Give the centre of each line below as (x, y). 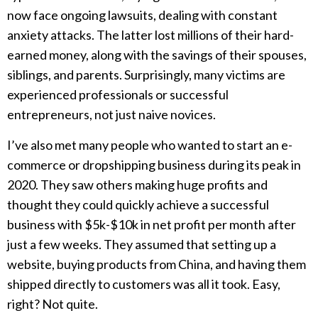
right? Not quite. (53, 303)
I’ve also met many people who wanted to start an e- (150, 144)
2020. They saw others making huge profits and (137, 184)
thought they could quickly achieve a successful (138, 204)
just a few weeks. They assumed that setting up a (142, 244)
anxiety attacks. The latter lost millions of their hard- (150, 35)
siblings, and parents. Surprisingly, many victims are (146, 75)
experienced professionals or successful (118, 95)
